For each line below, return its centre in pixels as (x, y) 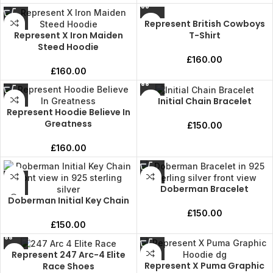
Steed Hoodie (69, 47)
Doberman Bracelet (205, 189)
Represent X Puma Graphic (205, 265)
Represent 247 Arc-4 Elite (68, 255)
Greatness (69, 123)
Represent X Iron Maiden (68, 35)
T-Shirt (204, 35)
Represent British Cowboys (204, 23)
